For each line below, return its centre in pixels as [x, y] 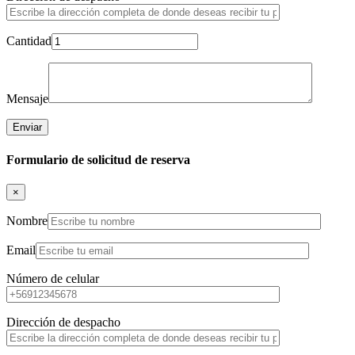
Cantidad [29, 41]
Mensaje [27, 99]
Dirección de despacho [63, 322]
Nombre [27, 220]
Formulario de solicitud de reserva [98, 159]
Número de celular [53, 278]
